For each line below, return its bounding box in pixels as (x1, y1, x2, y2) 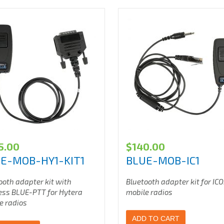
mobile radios (126, 187, 173, 196)
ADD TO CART (132, 214, 180, 222)
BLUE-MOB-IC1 (126, 153, 200, 166)
